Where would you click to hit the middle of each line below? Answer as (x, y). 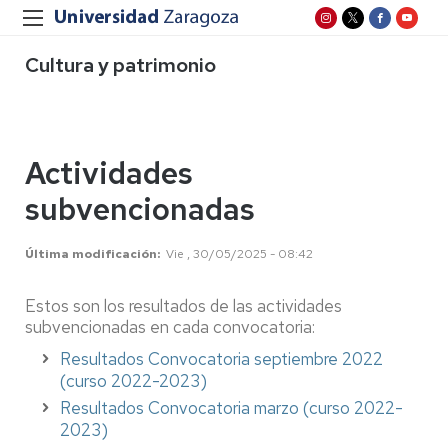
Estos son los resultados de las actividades (183, 306)
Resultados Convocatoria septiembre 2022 (221, 359)
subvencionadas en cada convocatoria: (170, 327)
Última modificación (91, 254)
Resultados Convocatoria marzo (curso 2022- (231, 408)
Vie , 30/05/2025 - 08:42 (239, 254)
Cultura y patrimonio (120, 65)
